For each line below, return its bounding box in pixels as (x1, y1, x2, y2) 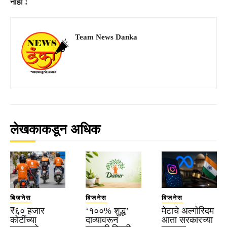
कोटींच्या (10, 215, 36, 225)
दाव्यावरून (86, 215, 119, 225)
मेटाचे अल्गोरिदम (161, 206, 214, 216)
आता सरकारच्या (161, 215, 213, 225)
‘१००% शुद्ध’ (86, 206, 129, 216)
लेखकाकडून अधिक (10, 122, 100, 137)
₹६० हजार (10, 206, 45, 216)
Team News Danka (75, 32, 137, 41)
